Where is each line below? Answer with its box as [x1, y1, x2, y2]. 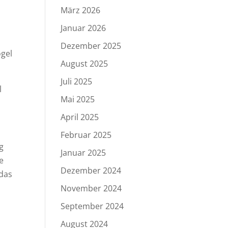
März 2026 [61, 5, 101, 16]
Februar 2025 [61, 129, 112, 140]
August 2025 [61, 58, 108, 69]
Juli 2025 [61, 76, 93, 87]
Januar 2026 [61, 22, 106, 34]
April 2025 [61, 111, 99, 123]
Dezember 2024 [61, 165, 122, 176]
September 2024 [61, 201, 124, 212]
